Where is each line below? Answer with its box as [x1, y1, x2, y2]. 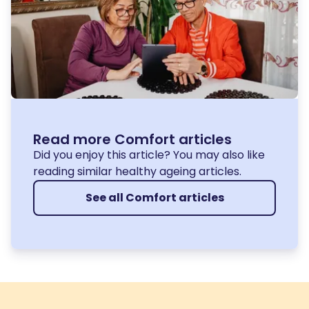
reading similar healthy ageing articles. [33, 163, 241, 179]
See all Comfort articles [85, 189, 224, 206]
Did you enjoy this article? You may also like [33, 146, 265, 163]
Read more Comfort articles [33, 129, 232, 149]
